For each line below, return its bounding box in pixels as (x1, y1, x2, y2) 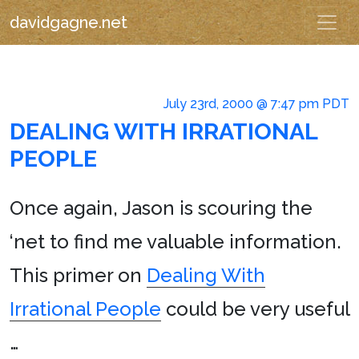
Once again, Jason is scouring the (10, 196, 313, 220)
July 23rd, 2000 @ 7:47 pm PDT (163, 96, 349, 111)
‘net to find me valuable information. (10, 230, 341, 253)
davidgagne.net (10, 13, 127, 32)
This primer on (10, 264, 147, 287)
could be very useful (161, 297, 349, 321)
